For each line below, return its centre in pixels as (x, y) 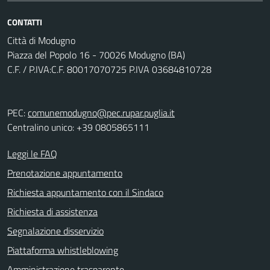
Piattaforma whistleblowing (63, 250)
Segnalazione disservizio (55, 231)
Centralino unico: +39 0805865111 (78, 127)
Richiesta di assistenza (52, 212)
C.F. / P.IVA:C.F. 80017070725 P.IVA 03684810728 (109, 69)
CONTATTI (25, 22)
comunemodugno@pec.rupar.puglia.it (101, 113)
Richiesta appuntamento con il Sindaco (85, 192)
